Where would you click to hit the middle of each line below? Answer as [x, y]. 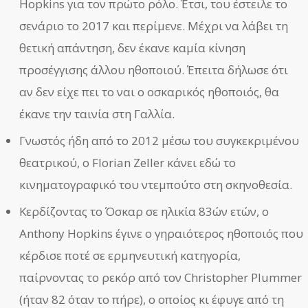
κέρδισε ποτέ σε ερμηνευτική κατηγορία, [130, 255]
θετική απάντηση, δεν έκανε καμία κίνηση [133, 47]
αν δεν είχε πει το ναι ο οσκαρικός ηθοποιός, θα [150, 91]
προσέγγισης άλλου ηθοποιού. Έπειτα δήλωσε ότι [154, 69]
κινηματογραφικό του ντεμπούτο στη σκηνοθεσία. [156, 184]
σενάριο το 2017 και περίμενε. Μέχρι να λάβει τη [154, 25]
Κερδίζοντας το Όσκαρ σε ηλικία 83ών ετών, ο [144, 211]
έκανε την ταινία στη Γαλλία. [97, 113]
